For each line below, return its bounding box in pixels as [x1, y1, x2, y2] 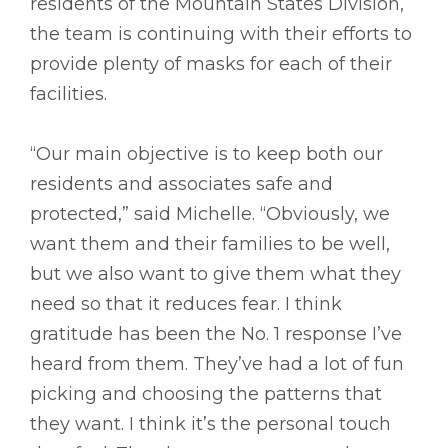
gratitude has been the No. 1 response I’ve [30, 323, 402, 346]
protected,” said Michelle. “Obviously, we [30, 203, 390, 226]
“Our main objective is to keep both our [30, 143, 383, 166]
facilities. [30, 83, 107, 106]
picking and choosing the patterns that [30, 383, 382, 406]
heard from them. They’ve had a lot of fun [30, 353, 404, 376]
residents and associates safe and [30, 173, 333, 196]
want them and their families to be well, [30, 233, 390, 256]
